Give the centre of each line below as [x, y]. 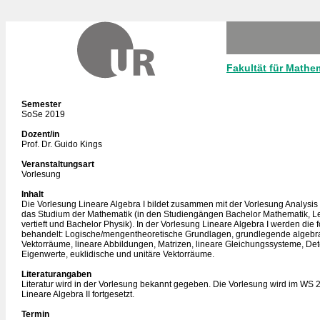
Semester [41, 104]
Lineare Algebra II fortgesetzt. [78, 294]
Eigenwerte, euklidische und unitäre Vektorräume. [118, 254]
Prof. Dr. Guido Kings [62, 144]
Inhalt [32, 194]
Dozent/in [40, 134]
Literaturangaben [56, 274]
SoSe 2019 [43, 114]
